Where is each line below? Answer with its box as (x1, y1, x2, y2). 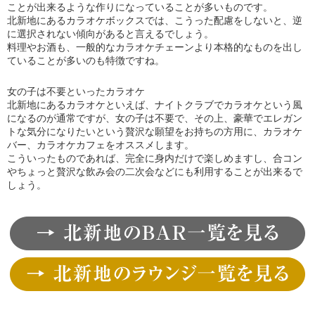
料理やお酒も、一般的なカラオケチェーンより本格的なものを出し (7, 41, 302, 53)
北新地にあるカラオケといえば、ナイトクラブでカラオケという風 (7, 99, 302, 111)
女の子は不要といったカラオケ (7, 86, 145, 98)
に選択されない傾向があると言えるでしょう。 (7, 28, 214, 40)
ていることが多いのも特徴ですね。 (7, 55, 165, 67)
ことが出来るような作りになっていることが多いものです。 (7, 1, 273, 13)
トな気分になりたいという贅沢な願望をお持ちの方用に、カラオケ (7, 126, 302, 138)
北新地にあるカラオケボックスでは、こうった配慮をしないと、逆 (7, 15, 302, 27)
